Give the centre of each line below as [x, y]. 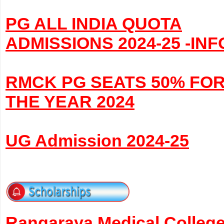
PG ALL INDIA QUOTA [94, 23]
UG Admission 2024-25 [97, 140]
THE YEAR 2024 [70, 101]
